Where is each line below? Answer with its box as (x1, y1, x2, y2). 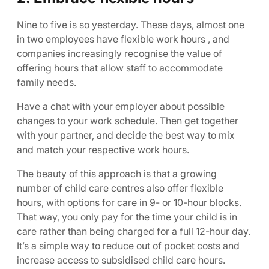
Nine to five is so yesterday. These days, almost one (17, 19, 244, 31)
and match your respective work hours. (17, 144, 189, 156)
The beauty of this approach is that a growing (17, 168, 217, 180)
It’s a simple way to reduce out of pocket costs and (17, 240, 240, 252)
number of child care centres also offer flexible (17, 182, 223, 194)
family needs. (17, 76, 76, 88)
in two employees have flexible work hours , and (17, 33, 229, 45)
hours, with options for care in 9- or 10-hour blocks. (17, 196, 241, 208)
